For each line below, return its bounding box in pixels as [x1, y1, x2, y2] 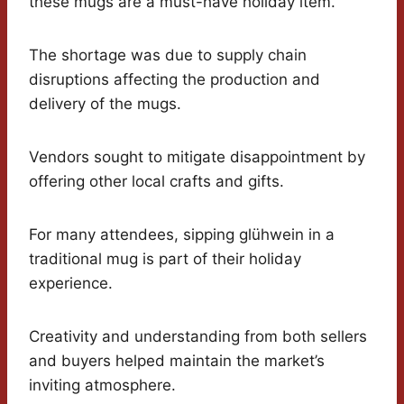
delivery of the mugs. [29, 95, 181, 114]
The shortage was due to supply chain [29, 46, 307, 65]
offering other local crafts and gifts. [29, 172, 284, 191]
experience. [29, 274, 113, 293]
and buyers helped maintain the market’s [29, 352, 325, 371]
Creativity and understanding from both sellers [29, 327, 367, 346]
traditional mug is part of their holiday [29, 250, 301, 269]
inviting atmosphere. [29, 376, 176, 395]
